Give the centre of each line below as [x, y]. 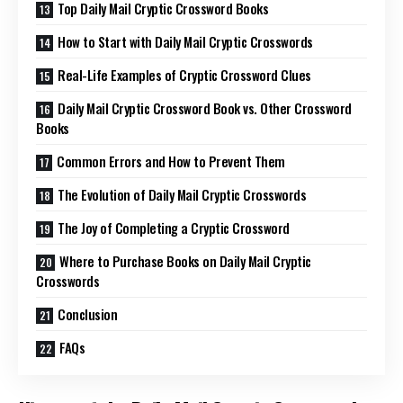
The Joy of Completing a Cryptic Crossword [174, 228]
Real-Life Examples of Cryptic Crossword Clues [184, 75]
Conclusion [87, 314]
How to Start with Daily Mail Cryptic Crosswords [185, 42]
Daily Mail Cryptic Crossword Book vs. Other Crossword [205, 108]
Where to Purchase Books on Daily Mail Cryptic [185, 261]
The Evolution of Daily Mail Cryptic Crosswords [182, 195]
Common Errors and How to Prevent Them [171, 161]
